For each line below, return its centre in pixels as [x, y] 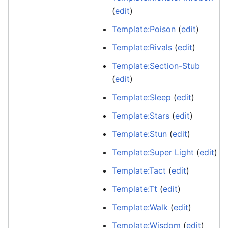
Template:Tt [135, 189]
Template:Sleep [142, 97]
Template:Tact [139, 170]
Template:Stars [141, 116]
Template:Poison [144, 29]
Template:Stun [140, 134]
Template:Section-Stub [156, 66]
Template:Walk [140, 207]
